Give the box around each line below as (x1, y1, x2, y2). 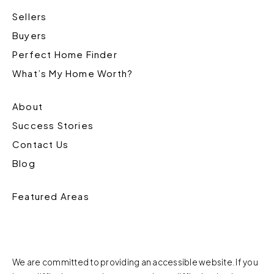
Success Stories (12, 119, 94, 131)
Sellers (12, 10, 47, 22)
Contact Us (12, 138, 68, 150)
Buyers (12, 29, 47, 41)
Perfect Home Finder (12, 48, 117, 60)
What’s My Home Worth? (12, 67, 133, 79)
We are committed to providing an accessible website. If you (12, 256, 258, 267)
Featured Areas (12, 190, 89, 202)
